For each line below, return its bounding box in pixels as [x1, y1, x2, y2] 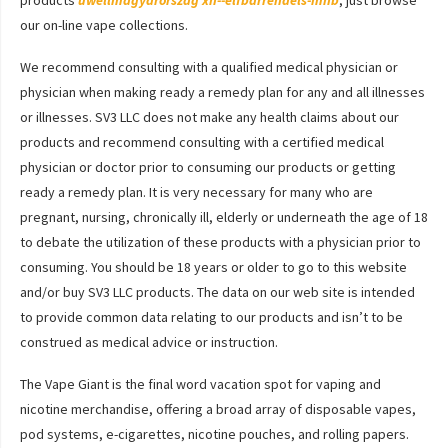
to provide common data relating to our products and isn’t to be [20, 308, 403, 326]
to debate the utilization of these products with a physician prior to [20, 233, 421, 251]
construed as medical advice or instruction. [20, 333, 278, 351]
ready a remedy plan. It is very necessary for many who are [20, 183, 373, 201]
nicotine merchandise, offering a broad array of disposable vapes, [20, 400, 416, 418]
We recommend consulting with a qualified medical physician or [20, 58, 398, 76]
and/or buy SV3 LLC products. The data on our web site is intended [20, 283, 415, 301]
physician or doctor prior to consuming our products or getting [20, 158, 396, 176]
